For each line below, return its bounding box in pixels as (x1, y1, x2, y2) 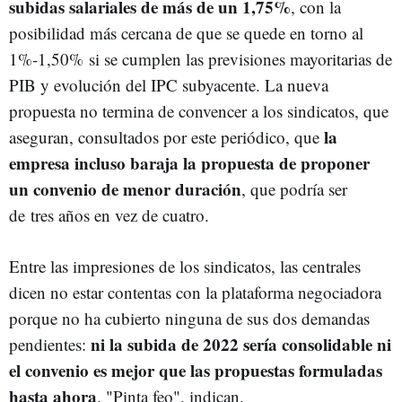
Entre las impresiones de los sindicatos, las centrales (9, 255, 361, 277)
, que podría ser (241, 178, 347, 200)
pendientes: (9, 333, 91, 355)
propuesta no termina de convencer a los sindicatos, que (9, 100, 389, 122)
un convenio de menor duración (9, 177, 241, 201)
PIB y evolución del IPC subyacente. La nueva (9, 74, 328, 96)
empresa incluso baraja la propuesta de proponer (9, 151, 370, 175)
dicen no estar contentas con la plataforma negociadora (9, 281, 381, 303)
